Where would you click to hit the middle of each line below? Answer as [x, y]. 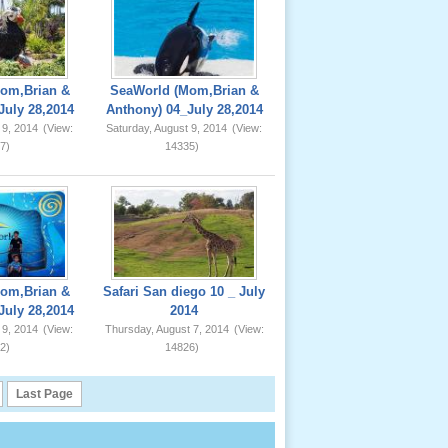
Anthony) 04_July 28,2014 [184, 109]
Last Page [44, 394]
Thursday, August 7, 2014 [166, 329]
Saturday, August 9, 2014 [167, 128]
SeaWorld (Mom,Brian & [184, 90]
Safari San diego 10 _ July [184, 291]
